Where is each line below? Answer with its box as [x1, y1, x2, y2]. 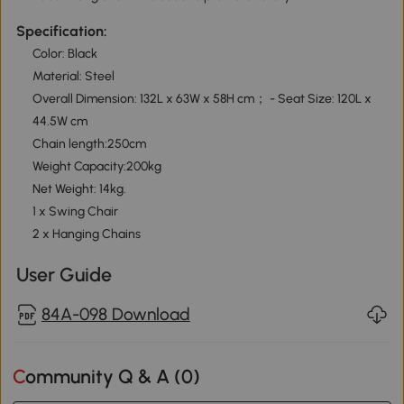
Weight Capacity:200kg [32, 158, 161, 174]
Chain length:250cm [32, 135, 146, 151]
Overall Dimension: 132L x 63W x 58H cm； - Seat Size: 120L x [32, 90, 372, 106]
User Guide [15, 263, 112, 287]
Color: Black [32, 45, 97, 61]
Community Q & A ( [25, 364, 182, 388]
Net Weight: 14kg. [32, 180, 126, 197]
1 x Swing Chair [32, 203, 118, 219]
